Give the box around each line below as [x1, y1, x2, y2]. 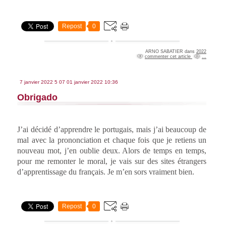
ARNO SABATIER [145, 48, 183, 54]
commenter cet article [145, 53, 192, 59]
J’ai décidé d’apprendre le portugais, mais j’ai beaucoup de [17, 125, 206, 134]
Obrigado [17, 92, 58, 102]
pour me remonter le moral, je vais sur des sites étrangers [17, 156, 206, 165]
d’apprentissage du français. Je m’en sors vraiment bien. [17, 167, 194, 176]
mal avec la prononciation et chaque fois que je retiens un [17, 135, 206, 144]
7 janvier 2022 [20, 79, 53, 85]
